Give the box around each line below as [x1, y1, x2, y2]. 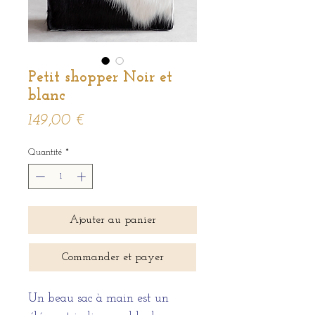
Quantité [28, 148, 63, 157]
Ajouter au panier [69, 214, 156, 226]
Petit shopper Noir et [28, 70, 172, 86]
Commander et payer [61, 251, 164, 263]
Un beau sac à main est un [28, 291, 169, 305]
